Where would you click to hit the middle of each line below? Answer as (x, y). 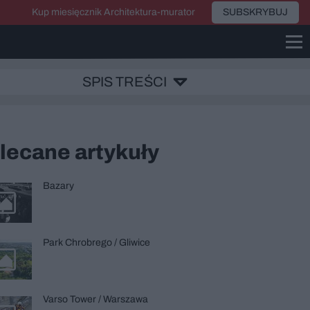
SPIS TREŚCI (125, 82)
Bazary (58, 186)
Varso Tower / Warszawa (95, 299)
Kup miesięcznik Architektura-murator (113, 12)
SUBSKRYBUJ (255, 12)
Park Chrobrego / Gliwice (97, 243)
